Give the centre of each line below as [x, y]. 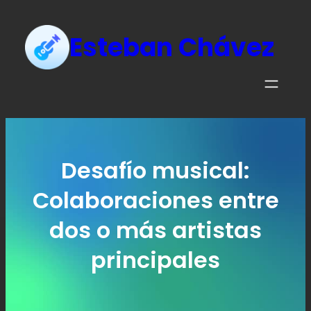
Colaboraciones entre [155, 200]
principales [155, 260]
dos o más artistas [155, 230]
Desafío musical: [155, 170]
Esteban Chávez [172, 47]
